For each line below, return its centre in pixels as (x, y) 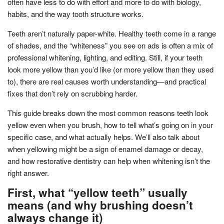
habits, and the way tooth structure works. (75, 13)
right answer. (28, 172)
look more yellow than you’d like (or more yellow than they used (110, 69)
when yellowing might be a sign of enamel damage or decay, (105, 148)
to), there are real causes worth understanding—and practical (107, 81)
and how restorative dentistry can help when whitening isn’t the (109, 160)
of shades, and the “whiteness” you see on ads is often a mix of (110, 45)
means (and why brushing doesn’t (100, 205)
